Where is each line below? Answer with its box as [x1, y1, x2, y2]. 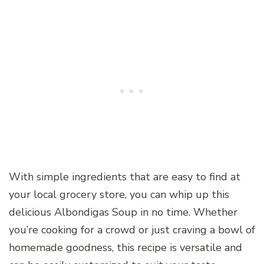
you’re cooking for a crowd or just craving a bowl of [9, 222, 255, 237]
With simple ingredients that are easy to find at [9, 169, 240, 184]
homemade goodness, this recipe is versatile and [9, 240, 242, 255]
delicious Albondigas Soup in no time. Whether [9, 204, 237, 219]
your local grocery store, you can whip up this [9, 187, 229, 202]
